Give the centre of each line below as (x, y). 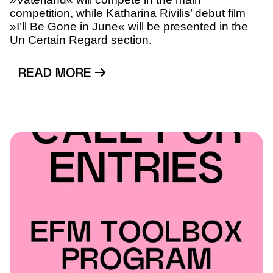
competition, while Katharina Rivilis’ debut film (128, 13)
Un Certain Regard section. (81, 40)
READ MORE (57, 74)
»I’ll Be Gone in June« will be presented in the (129, 27)
